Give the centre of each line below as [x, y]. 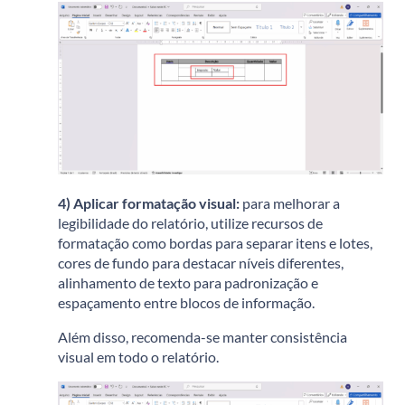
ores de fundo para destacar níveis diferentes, [204, 262]
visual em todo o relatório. [138, 356]
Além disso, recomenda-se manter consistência [202, 336]
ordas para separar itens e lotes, [275, 242]
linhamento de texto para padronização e [192, 282]
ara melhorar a [295, 202]
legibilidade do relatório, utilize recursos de [190, 222]
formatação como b [118, 242]
